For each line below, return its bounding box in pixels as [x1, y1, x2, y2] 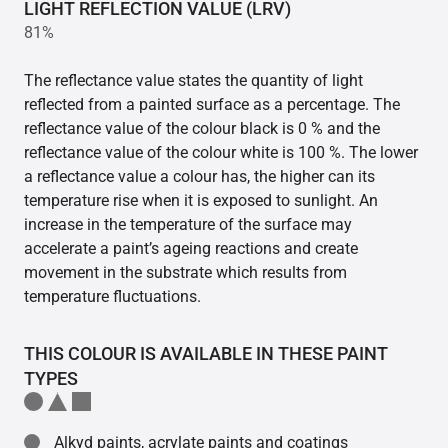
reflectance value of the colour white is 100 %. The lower [24, 143, 418, 163]
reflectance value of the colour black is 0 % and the [24, 119, 380, 139]
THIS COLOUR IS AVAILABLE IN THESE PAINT [24, 343, 388, 365]
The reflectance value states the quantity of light [24, 71, 363, 91]
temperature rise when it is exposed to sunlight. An [24, 191, 378, 211]
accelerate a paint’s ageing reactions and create [24, 239, 358, 259]
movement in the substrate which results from [24, 263, 347, 283]
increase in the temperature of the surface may [24, 215, 352, 235]
